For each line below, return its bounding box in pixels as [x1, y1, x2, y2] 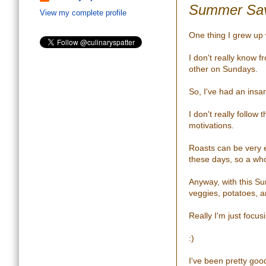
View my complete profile [40, 8, 126, 17]
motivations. [189, 121, 234, 131]
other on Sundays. [189, 64, 258, 74]
